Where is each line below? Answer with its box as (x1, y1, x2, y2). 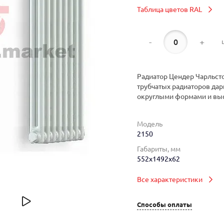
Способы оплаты (137, 200, 192, 208)
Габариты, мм (137, 145, 180, 153)
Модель (137, 120, 162, 128)
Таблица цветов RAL (137, 5, 202, 13)
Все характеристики (137, 175, 202, 183)
